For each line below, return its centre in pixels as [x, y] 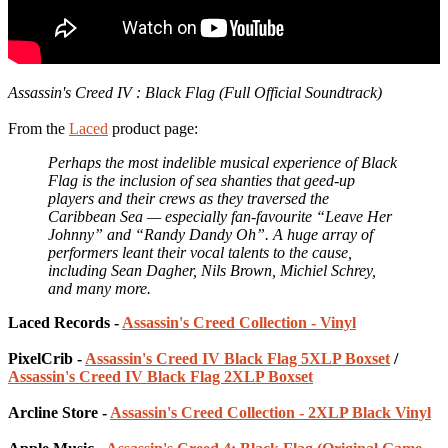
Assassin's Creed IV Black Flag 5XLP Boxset [237, 358]
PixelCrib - [46, 358]
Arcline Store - [59, 412]
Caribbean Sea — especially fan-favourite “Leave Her [220, 216]
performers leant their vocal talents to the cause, [200, 252]
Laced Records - [65, 322]
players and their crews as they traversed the [188, 198]
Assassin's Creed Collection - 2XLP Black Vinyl [270, 412]
